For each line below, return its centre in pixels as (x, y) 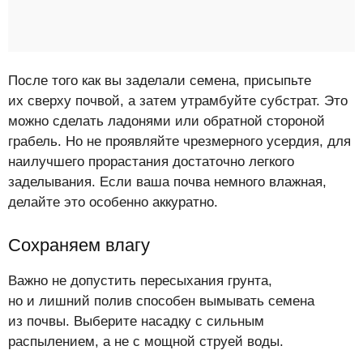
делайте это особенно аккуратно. (113, 202)
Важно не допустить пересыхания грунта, (140, 280)
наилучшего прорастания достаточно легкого (151, 161)
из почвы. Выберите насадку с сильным (136, 321)
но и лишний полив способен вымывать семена (161, 301)
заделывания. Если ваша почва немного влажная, (167, 181)
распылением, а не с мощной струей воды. (146, 341)
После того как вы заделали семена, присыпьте (160, 80)
